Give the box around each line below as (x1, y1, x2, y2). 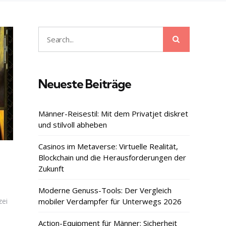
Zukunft (38, 163, 64, 174)
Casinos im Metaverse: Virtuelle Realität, (38, 141, 178, 152)
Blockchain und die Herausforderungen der (38, 152, 186, 163)
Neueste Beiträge (38, 76, 131, 92)
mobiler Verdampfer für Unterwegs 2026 (38, 196, 182, 207)
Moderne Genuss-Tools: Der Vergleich (38, 185, 172, 196)
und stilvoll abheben (38, 120, 107, 130)
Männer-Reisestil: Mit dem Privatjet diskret (38, 108, 188, 119)
